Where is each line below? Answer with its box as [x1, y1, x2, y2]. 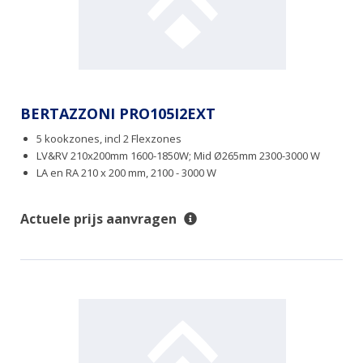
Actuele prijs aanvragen [20, 210, 177, 228]
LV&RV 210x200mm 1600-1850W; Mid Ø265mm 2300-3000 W [36, 148, 320, 164]
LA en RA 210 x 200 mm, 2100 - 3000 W [36, 165, 216, 181]
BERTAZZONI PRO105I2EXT [20, 104, 216, 124]
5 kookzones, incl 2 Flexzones [36, 131, 181, 147]
